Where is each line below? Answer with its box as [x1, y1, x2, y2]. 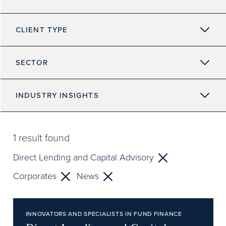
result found [16, 130, 70, 145]
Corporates [13, 169, 56, 183]
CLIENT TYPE [15, 24, 68, 35]
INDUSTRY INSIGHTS [15, 89, 99, 101]
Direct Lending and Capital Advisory [13, 151, 154, 164]
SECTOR [15, 56, 48, 68]
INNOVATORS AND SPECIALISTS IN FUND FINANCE [25, 209, 182, 218]
